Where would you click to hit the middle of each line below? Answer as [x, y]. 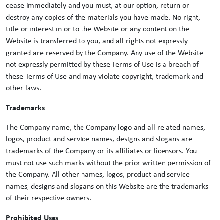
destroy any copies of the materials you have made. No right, [103, 18]
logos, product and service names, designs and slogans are [99, 139]
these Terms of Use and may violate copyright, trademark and [105, 77]
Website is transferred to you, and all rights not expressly [97, 41]
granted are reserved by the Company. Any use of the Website [105, 53]
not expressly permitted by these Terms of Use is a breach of [102, 65]
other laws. [24, 88]
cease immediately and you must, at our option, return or [97, 6]
